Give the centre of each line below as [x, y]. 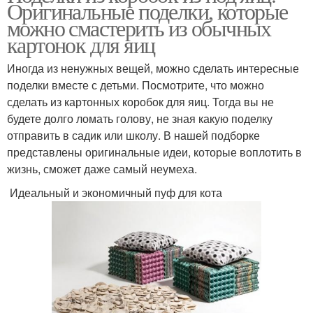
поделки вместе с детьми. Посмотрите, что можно [136, 85]
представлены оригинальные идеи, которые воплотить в [154, 152]
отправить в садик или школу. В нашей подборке [133, 136]
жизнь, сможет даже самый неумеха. [102, 169]
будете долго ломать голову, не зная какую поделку [140, 119]
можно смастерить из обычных [139, 28]
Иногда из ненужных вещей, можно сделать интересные [153, 68]
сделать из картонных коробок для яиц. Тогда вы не [140, 102]
